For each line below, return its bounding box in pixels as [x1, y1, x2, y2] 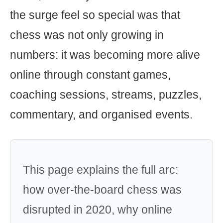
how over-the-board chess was [23, 183, 182, 196]
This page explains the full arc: [23, 163, 178, 176]
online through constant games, [10, 68, 171, 81]
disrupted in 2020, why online [23, 203, 172, 216]
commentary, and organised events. [10, 108, 193, 121]
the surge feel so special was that [10, 8, 180, 21]
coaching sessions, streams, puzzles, [10, 88, 202, 101]
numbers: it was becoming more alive [10, 48, 200, 61]
